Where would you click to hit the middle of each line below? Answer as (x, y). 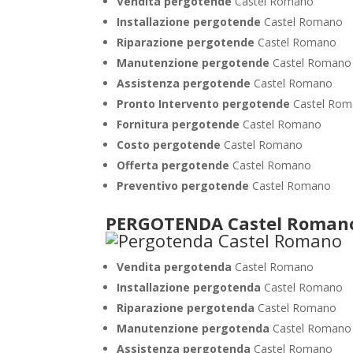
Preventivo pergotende (183, 186)
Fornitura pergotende (180, 124)
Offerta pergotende (175, 165)
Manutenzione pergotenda (193, 328)
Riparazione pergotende (188, 42)
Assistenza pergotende (186, 83)
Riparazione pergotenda (186, 308)
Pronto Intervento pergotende (205, 104)
